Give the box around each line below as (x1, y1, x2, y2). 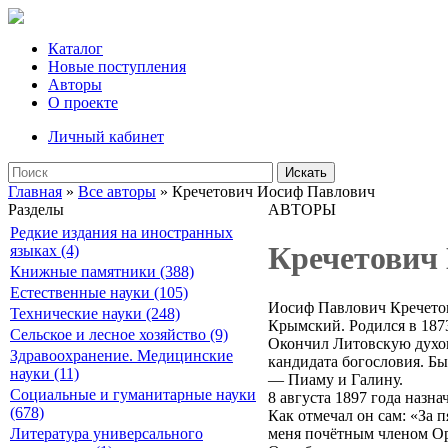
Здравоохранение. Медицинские (10, 347, 233, 364)
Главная (8, 183, 62, 200)
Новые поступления (48, 58, 186, 75)
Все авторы (78, 183, 156, 200)
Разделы (8, 201, 64, 218)
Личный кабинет (48, 128, 164, 145)
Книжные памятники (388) (10, 263, 194, 280)
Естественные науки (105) (10, 284, 188, 301)
